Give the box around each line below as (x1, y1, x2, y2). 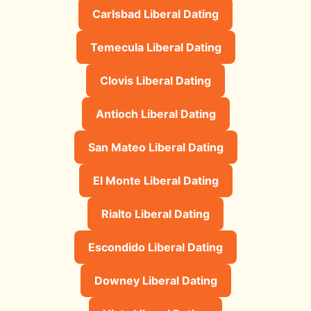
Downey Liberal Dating (94, 273, 217, 287)
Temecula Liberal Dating (90, 40, 221, 54)
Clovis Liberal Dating (100, 73, 211, 87)
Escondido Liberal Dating (88, 239, 223, 254)
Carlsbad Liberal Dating (92, 6, 219, 21)
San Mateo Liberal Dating (87, 140, 224, 154)
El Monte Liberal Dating (92, 173, 219, 187)
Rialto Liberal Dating (101, 206, 210, 221)
